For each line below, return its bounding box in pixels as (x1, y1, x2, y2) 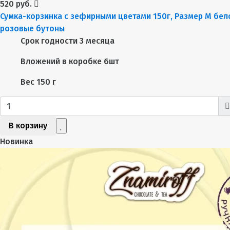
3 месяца (80, 36, 114, 46)
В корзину (9, 121, 47, 131)
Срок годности (21, 36, 78, 46)
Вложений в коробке (21, 56, 102, 67)
